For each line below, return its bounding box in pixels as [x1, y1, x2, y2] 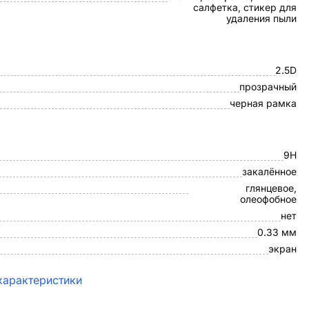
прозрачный [239, 81, 297, 92]
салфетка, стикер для [193, 1, 297, 13]
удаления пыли [226, 12, 297, 24]
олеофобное [240, 193, 297, 205]
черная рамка [230, 97, 297, 109]
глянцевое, [246, 182, 297, 194]
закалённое [242, 166, 297, 177]
